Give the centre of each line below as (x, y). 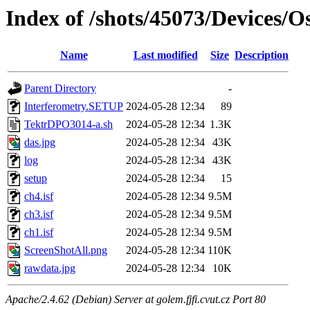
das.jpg (40, 143)
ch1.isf (39, 232)
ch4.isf (39, 197)
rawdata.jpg (50, 268)
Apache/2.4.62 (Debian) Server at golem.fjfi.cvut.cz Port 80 (136, 300)
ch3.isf (39, 215)
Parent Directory (60, 89)
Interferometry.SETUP (74, 107)
